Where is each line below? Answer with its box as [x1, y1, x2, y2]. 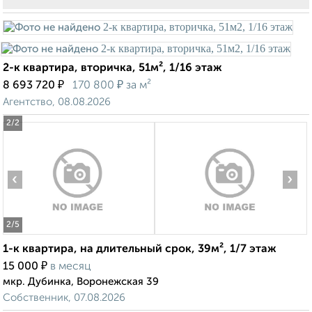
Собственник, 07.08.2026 [3, 292, 125, 304]
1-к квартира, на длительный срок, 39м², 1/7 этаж [3, 244, 276, 256]
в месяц [50, 261, 91, 273]
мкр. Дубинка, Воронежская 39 [3, 276, 159, 288]
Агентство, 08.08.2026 [3, 97, 111, 108]
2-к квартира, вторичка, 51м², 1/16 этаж [3, 63, 222, 75]
